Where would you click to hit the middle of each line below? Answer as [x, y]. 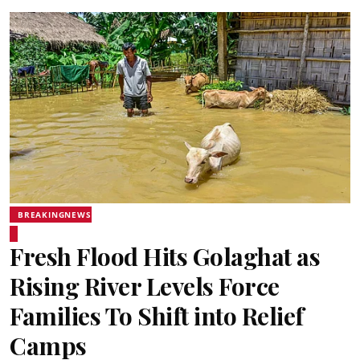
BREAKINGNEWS [55, 215]
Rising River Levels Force [145, 286]
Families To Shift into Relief [157, 316]
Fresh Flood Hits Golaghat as [165, 256]
